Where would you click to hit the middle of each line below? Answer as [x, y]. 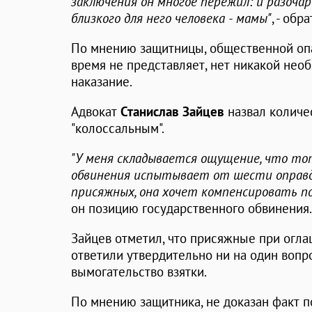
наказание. [102, 82]
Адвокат [96, 112]
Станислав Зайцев [172, 112]
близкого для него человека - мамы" [171, 18]
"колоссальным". [118, 128]
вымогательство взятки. [139, 272]
